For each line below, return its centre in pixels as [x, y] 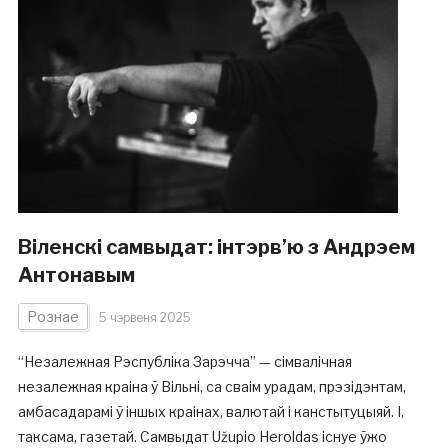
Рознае [52, 316]
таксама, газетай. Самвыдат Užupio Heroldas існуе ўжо [202, 436]
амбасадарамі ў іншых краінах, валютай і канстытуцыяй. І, [210, 411]
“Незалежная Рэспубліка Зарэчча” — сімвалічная [184, 361]
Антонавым [76, 275]
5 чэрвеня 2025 [144, 317]
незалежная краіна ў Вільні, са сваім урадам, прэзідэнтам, [211, 386]
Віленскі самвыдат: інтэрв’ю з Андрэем [216, 247]
